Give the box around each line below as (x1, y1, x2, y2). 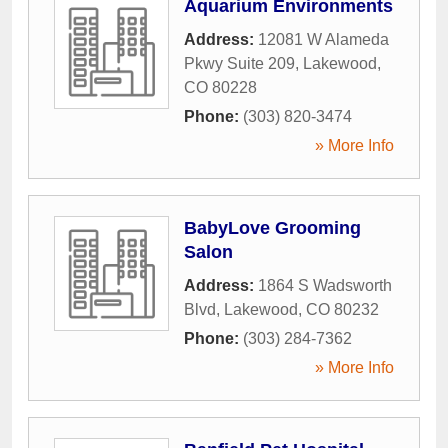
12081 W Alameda (258, 30, 389, 48)
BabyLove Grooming (184, 217, 361, 238)
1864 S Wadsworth (258, 276, 392, 294)
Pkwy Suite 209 (184, 54, 295, 72)
